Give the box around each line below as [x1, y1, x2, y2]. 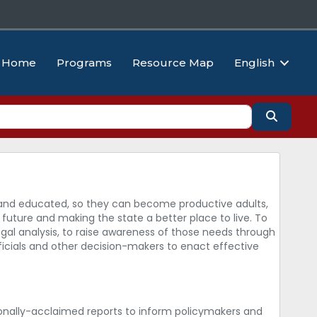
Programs [57, 56, 112, 70]
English [234, 56, 275, 70]
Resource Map [132, 56, 214, 70]
